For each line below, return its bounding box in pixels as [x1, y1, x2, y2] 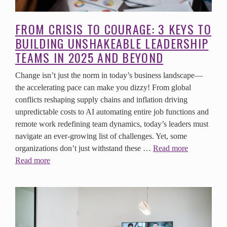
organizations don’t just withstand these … [15, 143, 153, 153]
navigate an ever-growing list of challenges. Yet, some [15, 131, 187, 140]
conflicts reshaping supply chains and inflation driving [15, 95, 187, 104]
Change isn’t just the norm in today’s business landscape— [15, 70, 203, 80]
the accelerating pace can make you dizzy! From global [15, 83, 191, 92]
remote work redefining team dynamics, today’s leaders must [15, 119, 208, 128]
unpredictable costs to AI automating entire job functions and [15, 107, 209, 116]
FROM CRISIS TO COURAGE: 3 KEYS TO [15, 19, 211, 38]
